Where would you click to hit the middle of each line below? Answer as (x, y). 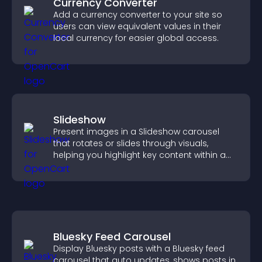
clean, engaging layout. (102, 167)
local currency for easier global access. (136, 38)
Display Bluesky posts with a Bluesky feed (139, 249)
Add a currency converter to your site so (138, 15)
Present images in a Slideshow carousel (136, 132)
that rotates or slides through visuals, (131, 143)
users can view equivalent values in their (137, 26)
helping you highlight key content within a (139, 155)
